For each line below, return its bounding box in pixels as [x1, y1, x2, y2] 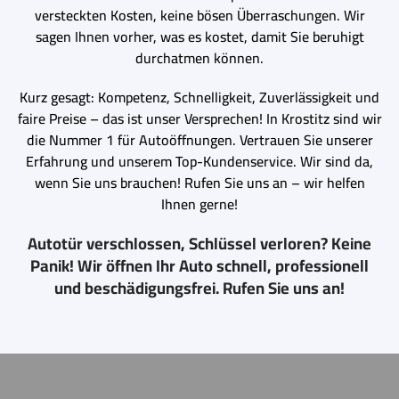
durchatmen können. [135, 44, 264, 71]
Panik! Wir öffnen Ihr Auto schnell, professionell [30, 249, 369, 281]
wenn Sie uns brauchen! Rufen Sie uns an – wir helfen [34, 168, 365, 196]
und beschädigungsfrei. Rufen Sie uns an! [54, 272, 345, 304]
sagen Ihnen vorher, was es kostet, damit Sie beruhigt [35, 22, 364, 50]
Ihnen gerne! [161, 190, 238, 217]
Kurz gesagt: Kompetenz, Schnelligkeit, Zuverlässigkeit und [20, 83, 379, 110]
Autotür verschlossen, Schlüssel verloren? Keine [28, 227, 371, 259]
